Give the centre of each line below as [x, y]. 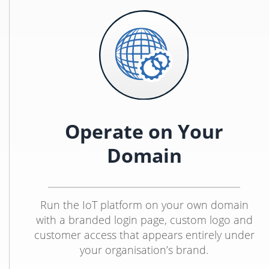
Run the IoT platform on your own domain [144, 205]
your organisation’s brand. [144, 250]
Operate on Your [144, 131]
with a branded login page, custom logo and [144, 220]
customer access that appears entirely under [144, 235]
